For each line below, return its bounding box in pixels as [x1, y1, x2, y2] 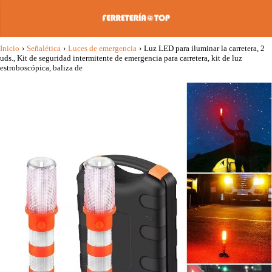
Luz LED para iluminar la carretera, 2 [144, 44, 265, 53]
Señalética [27, 44, 61, 53]
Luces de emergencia [68, 44, 137, 53]
